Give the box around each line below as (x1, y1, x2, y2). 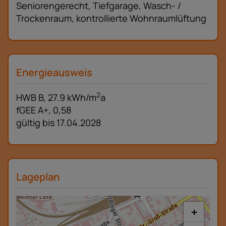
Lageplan (16, 170, 60, 184)
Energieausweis (16, 66, 92, 80)
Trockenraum (16, 12, 72, 25)
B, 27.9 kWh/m (38, 91, 96, 104)
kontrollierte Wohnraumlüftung (76, 12, 206, 25)
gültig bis (16, 117, 54, 129)
